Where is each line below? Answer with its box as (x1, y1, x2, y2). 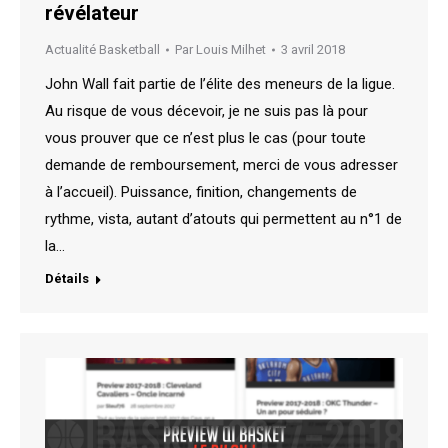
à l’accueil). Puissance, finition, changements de (45, 183, 357, 202)
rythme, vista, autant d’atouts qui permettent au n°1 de (45, 210, 402, 229)
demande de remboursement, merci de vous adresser (45, 156, 398, 175)
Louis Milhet (196, 42, 266, 58)
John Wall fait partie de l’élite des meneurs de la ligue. (45, 75, 395, 94)
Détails (45, 271, 89, 287)
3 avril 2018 (281, 42, 345, 58)
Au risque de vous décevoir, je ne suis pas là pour (45, 102, 368, 121)
